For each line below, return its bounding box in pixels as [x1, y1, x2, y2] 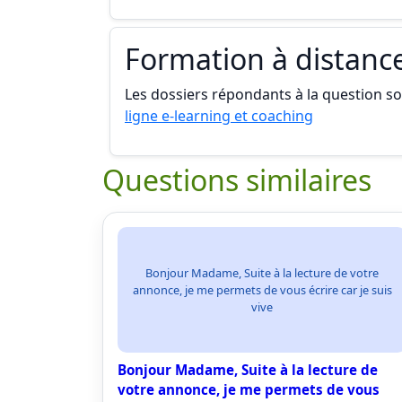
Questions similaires [102, 161, 371, 199]
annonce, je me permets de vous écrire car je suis [132, 281, 392, 298]
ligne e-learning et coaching [125, 106, 313, 126]
